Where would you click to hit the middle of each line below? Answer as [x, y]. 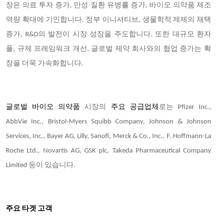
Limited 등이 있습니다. [41, 165]
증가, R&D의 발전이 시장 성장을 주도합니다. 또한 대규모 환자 [108, 35]
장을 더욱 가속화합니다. [45, 64]
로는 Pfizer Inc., [185, 107]
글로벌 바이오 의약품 [45, 107]
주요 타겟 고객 [29, 209]
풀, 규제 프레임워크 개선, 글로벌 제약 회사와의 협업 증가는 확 [108, 49]
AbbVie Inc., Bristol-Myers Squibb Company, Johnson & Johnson [108, 122]
